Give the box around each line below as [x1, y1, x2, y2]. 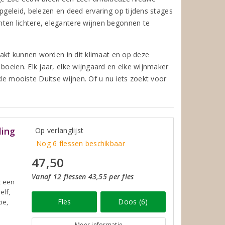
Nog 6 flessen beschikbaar [37, 138, 125, 148]
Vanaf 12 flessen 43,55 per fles [32, 171, 134, 181]
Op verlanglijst [35, 125, 84, 135]
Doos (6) [118, 196, 148, 206]
